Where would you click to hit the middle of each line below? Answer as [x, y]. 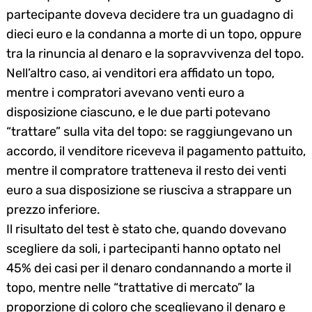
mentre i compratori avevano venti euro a [125, 92]
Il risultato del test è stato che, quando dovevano [146, 229]
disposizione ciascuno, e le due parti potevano [138, 112]
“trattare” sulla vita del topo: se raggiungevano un [149, 131]
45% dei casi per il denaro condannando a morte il [149, 268]
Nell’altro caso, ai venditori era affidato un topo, [140, 73]
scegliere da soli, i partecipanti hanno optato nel [143, 248]
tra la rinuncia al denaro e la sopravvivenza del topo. [155, 53]
